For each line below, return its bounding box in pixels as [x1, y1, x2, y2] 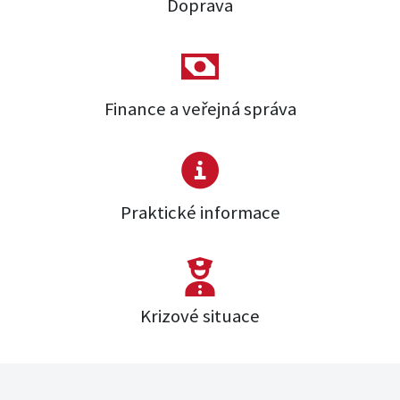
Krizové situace [140, 304, 260, 329]
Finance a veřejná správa [104, 97, 296, 121]
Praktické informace [120, 201, 280, 225]
